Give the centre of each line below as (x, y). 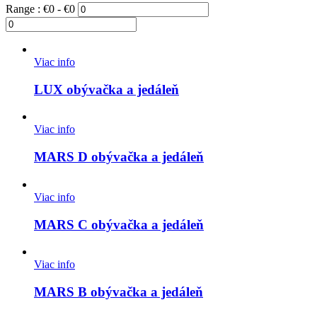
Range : (24, 8)
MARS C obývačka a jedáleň (119, 224)
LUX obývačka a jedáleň (106, 89)
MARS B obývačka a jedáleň (119, 292)
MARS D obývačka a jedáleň (119, 157)
